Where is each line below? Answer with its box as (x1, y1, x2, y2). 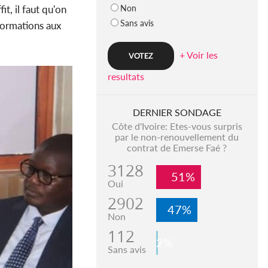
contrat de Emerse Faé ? (127, 142, 227, 154)
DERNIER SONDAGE (132, 106, 221, 118)
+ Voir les (179, 49, 218, 61)
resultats (107, 71, 144, 83)
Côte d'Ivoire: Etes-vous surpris (111, 120, 242, 132)
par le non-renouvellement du (115, 131, 239, 143)
